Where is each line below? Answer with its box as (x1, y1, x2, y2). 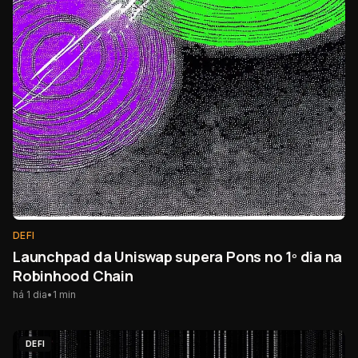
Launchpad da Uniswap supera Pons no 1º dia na (13, 247, 343, 267)
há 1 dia (13, 288, 47, 301)
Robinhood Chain (13, 266, 133, 286)
